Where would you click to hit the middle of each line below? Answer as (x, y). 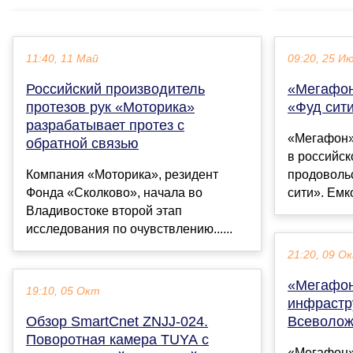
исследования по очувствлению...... (129, 229)
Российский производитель (115, 89)
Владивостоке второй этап (104, 211)
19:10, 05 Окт (63, 292)
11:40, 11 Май (62, 59)
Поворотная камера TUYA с (117, 340)
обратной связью (82, 144)
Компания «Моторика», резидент (122, 175)
